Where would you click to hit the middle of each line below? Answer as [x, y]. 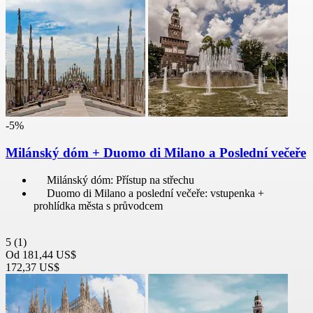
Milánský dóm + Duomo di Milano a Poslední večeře [156, 152]
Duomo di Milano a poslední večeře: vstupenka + [155, 194]
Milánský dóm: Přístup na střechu [121, 180]
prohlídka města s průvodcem [98, 206]
